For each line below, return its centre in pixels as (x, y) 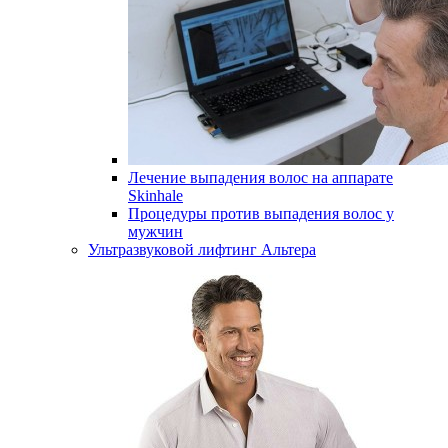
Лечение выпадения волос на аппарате (260, 177)
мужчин (155, 231)
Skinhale (155, 195)
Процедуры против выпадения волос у (261, 213)
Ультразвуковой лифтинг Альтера (202, 249)
